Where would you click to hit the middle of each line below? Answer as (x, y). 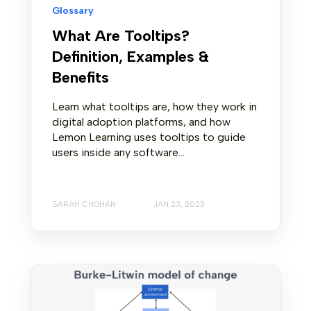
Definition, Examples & (131, 57)
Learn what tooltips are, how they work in (154, 107)
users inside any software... (118, 153)
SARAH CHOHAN (84, 204)
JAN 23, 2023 (179, 204)
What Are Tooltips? (121, 36)
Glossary (73, 11)
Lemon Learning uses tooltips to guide (149, 137)
